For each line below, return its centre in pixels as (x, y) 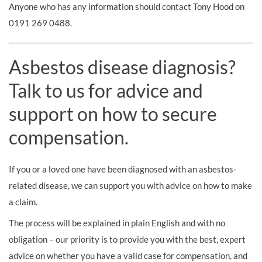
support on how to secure (113, 114)
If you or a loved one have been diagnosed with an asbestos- (123, 169)
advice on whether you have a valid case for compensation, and (128, 256)
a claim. (23, 202)
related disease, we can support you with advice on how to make (130, 185)
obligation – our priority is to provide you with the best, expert (127, 239)
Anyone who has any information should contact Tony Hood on (127, 6)
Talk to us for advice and (106, 90)
